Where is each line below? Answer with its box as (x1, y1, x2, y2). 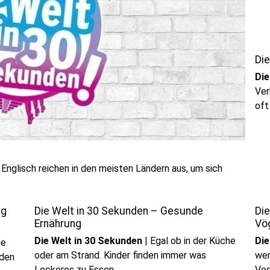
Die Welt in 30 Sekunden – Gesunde (34, 205, 203, 217)
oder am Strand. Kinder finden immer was (34, 250, 206, 261)
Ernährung (34, 218, 81, 230)
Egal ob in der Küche (149, 235, 236, 246)
